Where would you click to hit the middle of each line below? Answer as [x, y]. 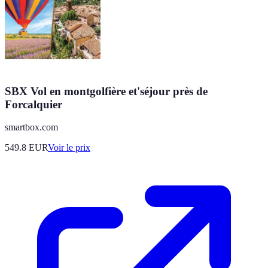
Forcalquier [33, 104]
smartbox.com [31, 127]
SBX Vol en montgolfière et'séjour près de [106, 91]
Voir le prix [69, 148]
